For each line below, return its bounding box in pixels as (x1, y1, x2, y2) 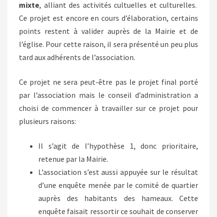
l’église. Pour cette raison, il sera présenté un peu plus (19, 39, 198, 49)
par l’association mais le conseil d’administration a (19, 90, 198, 100)
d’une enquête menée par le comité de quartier (38, 180, 198, 190)
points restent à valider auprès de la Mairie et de (19, 26, 198, 36)
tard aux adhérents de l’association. (19, 52, 135, 62)
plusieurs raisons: (19, 116, 76, 126)
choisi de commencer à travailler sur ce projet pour (19, 103, 198, 113)
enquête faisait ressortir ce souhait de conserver (38, 206, 198, 216)
